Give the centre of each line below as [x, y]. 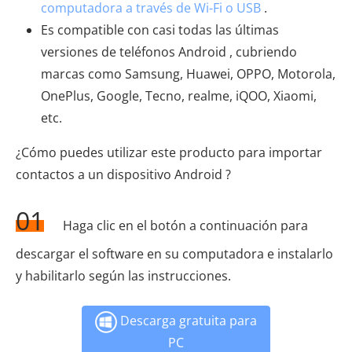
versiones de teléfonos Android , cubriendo [169, 51]
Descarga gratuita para [187, 320]
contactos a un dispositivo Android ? [123, 174]
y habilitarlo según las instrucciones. [123, 275]
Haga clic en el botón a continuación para [184, 225]
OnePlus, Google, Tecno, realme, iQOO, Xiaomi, [179, 95]
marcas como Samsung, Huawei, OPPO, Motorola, [188, 73]
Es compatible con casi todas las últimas [160, 29]
